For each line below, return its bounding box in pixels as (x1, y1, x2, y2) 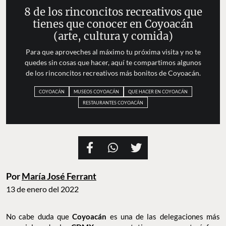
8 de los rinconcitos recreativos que (24, 6, 202, 19)
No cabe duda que (6, 211, 73, 221)
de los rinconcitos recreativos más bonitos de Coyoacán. (25, 69, 201, 78)
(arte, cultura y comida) (53, 30, 173, 43)
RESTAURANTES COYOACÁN (83, 99, 143, 105)
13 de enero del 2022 (6, 184, 79, 194)
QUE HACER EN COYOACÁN (128, 89, 188, 95)
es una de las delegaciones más (109, 211, 220, 221)
